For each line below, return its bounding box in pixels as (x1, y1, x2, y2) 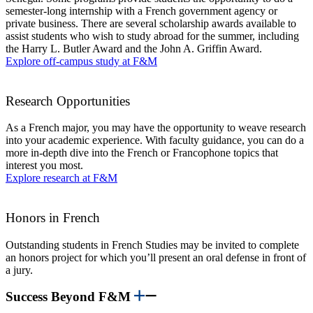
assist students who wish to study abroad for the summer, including (6, 29, 299, 42)
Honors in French (6, 210, 100, 225)
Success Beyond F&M (6, 289, 134, 305)
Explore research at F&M (6, 172, 117, 184)
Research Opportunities (6, 93, 130, 108)
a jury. (6, 263, 33, 276)
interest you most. (6, 159, 83, 172)
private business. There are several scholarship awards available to (6, 17, 296, 29)
